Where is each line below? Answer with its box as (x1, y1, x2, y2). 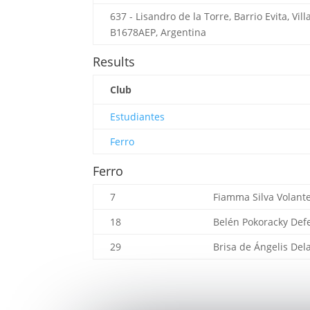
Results (93, 53, 136, 71)
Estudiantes (110, 110, 165, 124)
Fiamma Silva (213, 190, 277, 204)
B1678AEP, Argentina (110, 26, 207, 39)
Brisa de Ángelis (213, 240, 291, 254)
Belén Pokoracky (213, 215, 291, 229)
